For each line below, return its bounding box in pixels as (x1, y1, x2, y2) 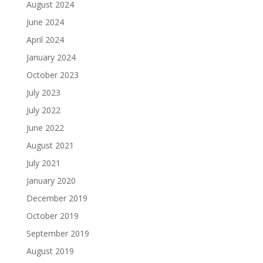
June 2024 (26, 16, 64, 28)
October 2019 (26, 210, 79, 221)
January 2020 (26, 174, 76, 186)
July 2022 (26, 104, 60, 116)
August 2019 (26, 245, 74, 257)
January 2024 (26, 51, 76, 63)
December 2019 (26, 192, 87, 204)
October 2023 (26, 69, 79, 80)
